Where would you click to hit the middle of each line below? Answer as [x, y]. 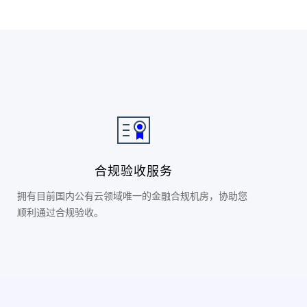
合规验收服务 [134, 170]
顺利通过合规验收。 [61, 212]
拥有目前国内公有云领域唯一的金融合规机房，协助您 [133, 196]
